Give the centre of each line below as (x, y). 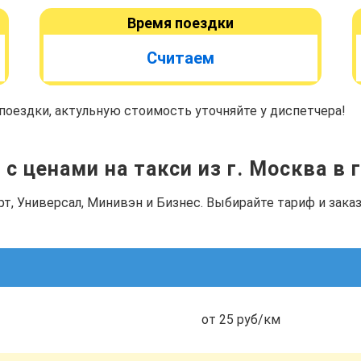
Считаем (180, 58)
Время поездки (180, 23)
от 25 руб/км (241, 320)
